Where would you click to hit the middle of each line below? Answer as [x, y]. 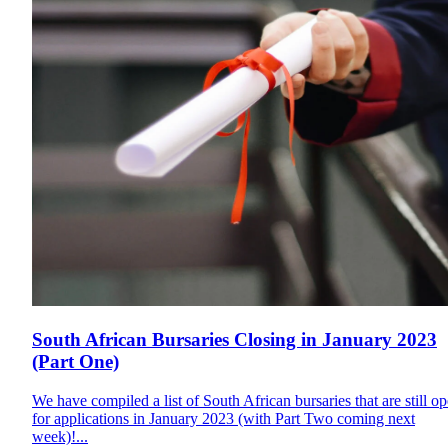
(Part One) [75, 361]
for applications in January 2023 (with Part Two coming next [223, 418]
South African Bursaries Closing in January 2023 [234, 339]
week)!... [60, 436]
